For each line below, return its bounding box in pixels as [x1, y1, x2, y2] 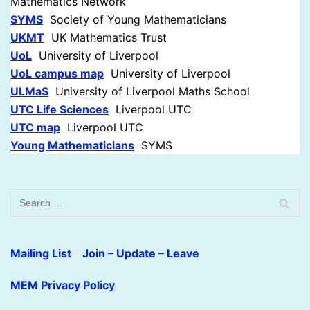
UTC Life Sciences [10, 102, 109, 117]
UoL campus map [10, 66, 104, 81]
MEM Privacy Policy [10, 278, 115, 293]
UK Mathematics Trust [44, 30, 167, 45]
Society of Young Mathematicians [43, 12, 226, 27]
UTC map [10, 120, 60, 135]
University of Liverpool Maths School [48, 84, 250, 99]
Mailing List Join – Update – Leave [10, 246, 199, 261]
